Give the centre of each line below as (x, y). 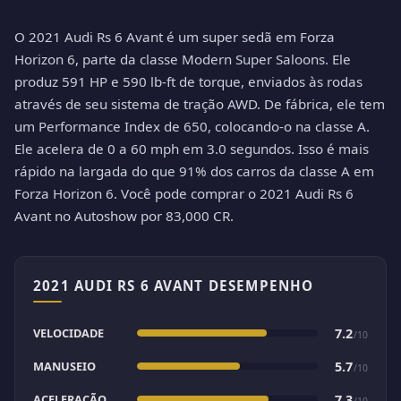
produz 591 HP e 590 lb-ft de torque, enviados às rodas (188, 81)
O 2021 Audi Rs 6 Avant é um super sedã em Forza (175, 36)
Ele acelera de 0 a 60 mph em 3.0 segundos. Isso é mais (192, 148)
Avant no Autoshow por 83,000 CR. (124, 215)
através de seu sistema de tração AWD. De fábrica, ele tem (200, 103)
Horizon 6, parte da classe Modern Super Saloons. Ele (183, 59)
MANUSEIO (64, 366)
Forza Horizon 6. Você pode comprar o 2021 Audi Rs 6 (184, 193)
